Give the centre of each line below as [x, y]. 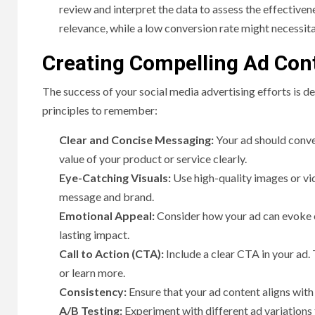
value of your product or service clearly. [153, 159]
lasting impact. [94, 235]
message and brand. [107, 197]
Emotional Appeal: [107, 216]
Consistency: [93, 292]
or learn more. [92, 273]
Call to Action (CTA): [111, 254]
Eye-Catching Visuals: [116, 178]
